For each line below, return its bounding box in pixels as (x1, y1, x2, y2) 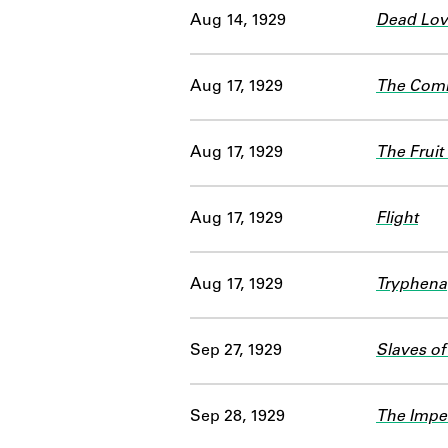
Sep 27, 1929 (190, 342, 282, 359)
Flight (376, 210, 418, 227)
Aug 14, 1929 (190, 12, 286, 29)
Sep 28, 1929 (190, 408, 285, 425)
